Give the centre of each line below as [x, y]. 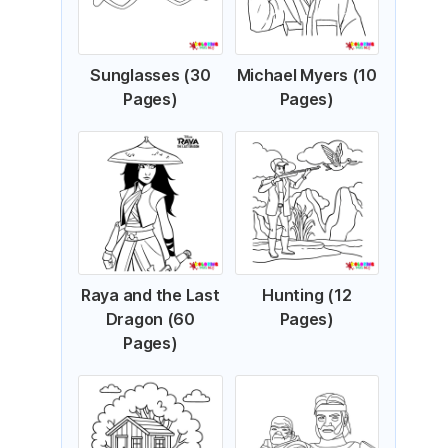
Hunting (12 [307, 295]
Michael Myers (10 [306, 74]
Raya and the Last [150, 295]
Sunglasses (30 [150, 74]
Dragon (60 [150, 319]
